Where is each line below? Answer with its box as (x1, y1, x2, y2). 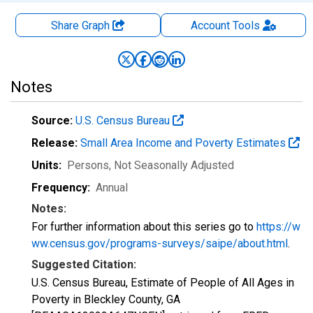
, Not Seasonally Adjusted (109, 159, 234, 172)
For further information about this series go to (31, 220, 256, 233)
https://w (256, 220, 300, 233)
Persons (67, 159, 109, 172)
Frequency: (31, 181, 90, 194)
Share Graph (51, 19, 112, 32)
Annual (96, 181, 128, 194)
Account (190, 19, 230, 32)
